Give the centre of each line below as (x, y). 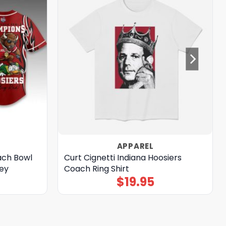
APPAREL (135, 146)
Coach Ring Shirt (96, 168)
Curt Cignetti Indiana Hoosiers (123, 157)
